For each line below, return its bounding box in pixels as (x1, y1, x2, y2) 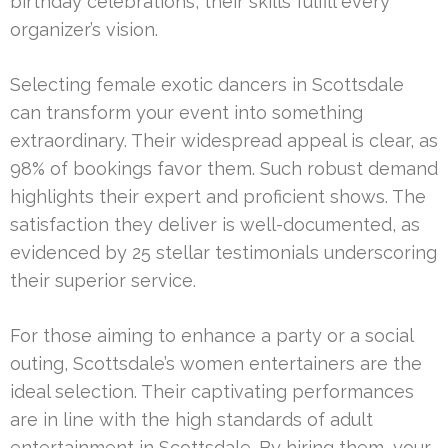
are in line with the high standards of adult (10, 409, 373, 431)
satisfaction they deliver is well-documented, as (10, 214, 420, 236)
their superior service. (10, 270, 196, 292)
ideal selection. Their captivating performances (10, 381, 414, 403)
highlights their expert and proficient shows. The (10, 186, 426, 208)
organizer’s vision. (10, 19, 158, 41)
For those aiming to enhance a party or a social (10, 325, 413, 347)
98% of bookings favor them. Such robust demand (10, 158, 438, 180)
